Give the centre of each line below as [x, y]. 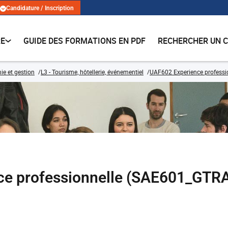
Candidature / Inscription [40, 8]
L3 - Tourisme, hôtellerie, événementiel [92, 72]
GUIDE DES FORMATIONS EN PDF [85, 41]
